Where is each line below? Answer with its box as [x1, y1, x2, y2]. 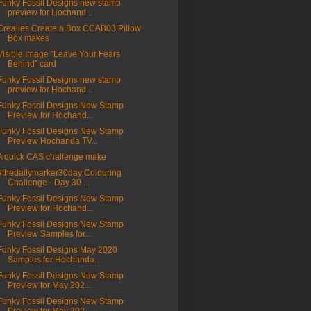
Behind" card [7, 59, 56, 69]
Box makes [7, 33, 49, 44]
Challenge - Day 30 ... [7, 178, 90, 188]
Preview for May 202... [7, 280, 91, 291]
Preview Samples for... [7, 229, 91, 239]
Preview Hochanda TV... [7, 136, 98, 146]
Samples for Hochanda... [7, 255, 101, 265]
